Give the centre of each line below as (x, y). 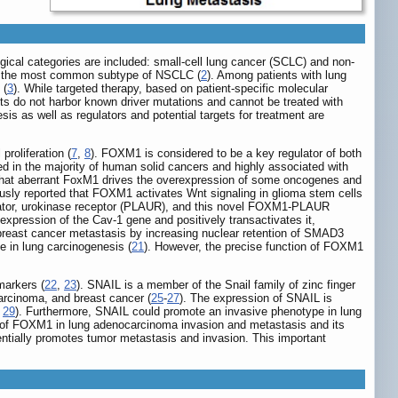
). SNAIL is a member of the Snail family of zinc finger (216, 285)
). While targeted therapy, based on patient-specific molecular (171, 89)
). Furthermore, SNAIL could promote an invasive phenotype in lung (188, 312)
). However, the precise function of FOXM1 (254, 247)
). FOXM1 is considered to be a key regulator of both (226, 154)
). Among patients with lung (277, 76)
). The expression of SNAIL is (256, 298)
